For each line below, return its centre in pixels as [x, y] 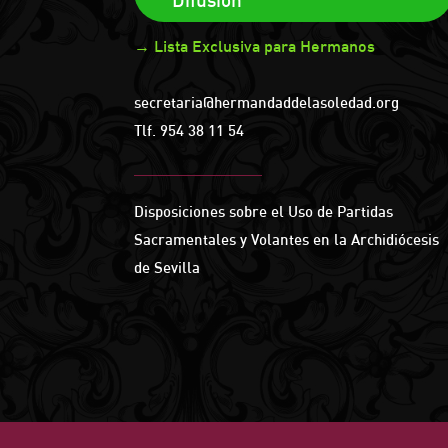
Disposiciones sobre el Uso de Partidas [264, 211]
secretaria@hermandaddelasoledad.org [267, 103]
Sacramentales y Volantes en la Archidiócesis [287, 239]
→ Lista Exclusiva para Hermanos [255, 45]
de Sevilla [167, 267]
